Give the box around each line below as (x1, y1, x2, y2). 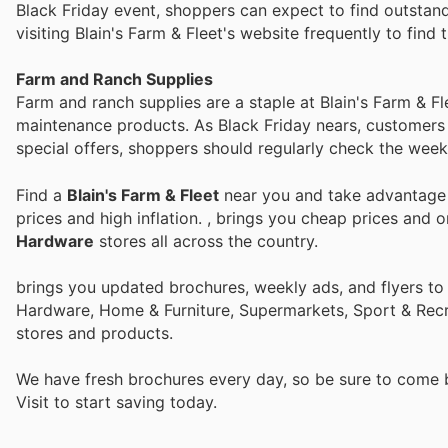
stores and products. (16, 322, 173, 343)
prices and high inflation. (16, 207, 207, 228)
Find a (16, 184, 67, 205)
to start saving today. (54, 391, 217, 412)
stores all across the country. (94, 230, 318, 251)
